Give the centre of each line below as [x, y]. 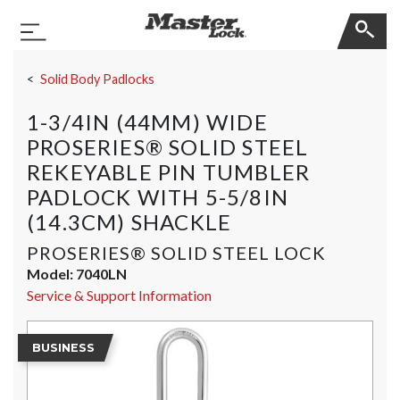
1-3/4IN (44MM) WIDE [147, 122]
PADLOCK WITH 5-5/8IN [158, 197]
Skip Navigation [62, 58]
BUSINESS [63, 348]
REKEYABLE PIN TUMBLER [169, 172]
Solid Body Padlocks [97, 79]
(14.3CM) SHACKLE [129, 222]
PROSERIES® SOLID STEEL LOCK [176, 253]
